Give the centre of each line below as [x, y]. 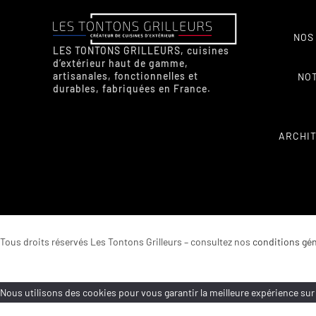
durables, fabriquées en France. [132, 89]
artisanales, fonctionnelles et [126, 76]
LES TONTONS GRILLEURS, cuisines [141, 51]
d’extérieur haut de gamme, [121, 63]
